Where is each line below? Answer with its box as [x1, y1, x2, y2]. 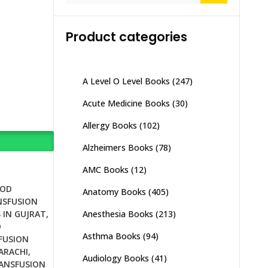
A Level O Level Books [82, 75, 170, 87]
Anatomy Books [82, 186, 146, 197]
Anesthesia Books [82, 208, 153, 220]
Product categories [65, 28, 187, 45]
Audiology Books [82, 252, 149, 264]
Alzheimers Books [82, 142, 153, 153]
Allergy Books [82, 120, 137, 131]
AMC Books [82, 164, 129, 175]
